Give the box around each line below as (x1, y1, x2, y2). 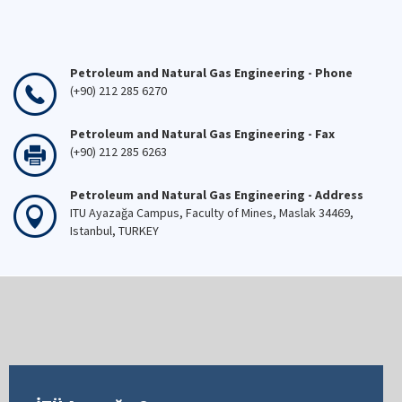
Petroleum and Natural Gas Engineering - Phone (70, 65, 355, 81)
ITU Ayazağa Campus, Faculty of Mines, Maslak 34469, (70, 205, 354, 221)
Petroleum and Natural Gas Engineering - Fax (70, 126, 335, 142)
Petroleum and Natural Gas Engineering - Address (70, 187, 363, 203)
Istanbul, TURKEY (70, 223, 159, 239)
